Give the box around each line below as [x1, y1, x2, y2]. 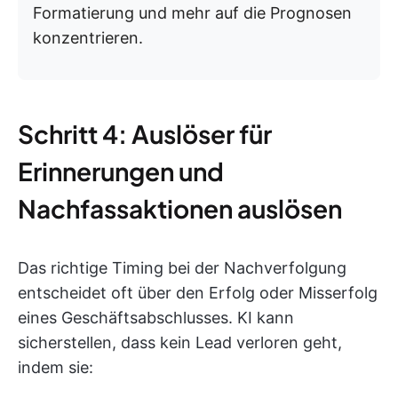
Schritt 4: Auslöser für [18, 117, 272, 149]
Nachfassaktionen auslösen [18, 192, 342, 224]
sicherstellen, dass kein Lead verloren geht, [18, 332, 342, 352]
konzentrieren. [33, 28, 143, 47]
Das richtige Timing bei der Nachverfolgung [18, 258, 346, 277]
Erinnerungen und [18, 155, 224, 187]
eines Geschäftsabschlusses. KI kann [18, 307, 294, 327]
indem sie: [18, 357, 93, 377]
